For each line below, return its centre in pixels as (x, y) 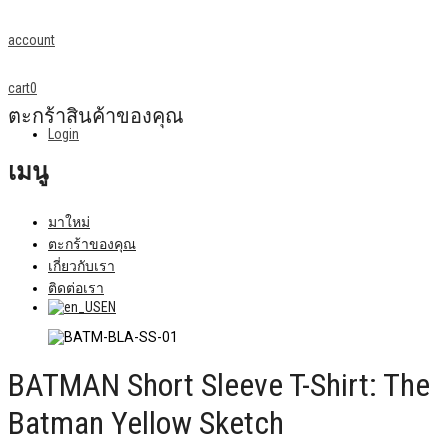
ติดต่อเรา (76, 287)
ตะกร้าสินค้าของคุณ (96, 116)
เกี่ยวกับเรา (81, 265)
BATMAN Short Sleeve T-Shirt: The (219, 385)
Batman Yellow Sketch (146, 423)
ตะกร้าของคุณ (92, 243)
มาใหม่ (69, 221)
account (31, 40)
